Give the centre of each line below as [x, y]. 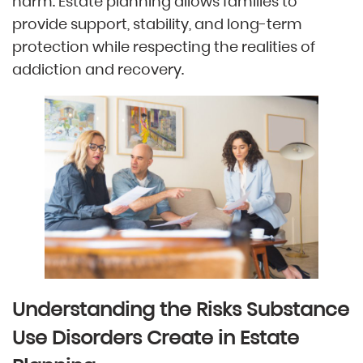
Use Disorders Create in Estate [156, 337]
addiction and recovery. [98, 70]
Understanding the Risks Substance [181, 309]
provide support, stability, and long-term [157, 24]
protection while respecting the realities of [164, 47]
